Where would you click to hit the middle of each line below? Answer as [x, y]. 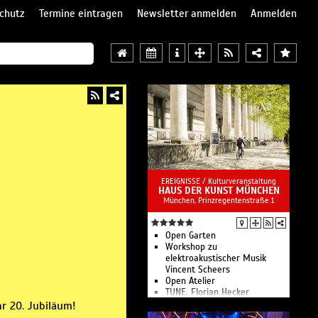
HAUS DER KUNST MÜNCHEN [219, 191]
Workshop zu [191, 247]
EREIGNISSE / [185, 181]
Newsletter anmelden [187, 13]
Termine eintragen [81, 13]
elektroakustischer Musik [216, 258]
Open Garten [191, 236]
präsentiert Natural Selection [224, 304]
